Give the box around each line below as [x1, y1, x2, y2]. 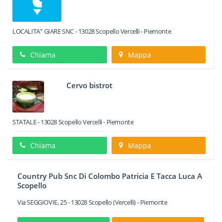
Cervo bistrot [66, 80, 113, 90]
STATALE [12, 117, 37, 126]
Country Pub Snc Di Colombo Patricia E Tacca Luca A [17, 171, 202, 181]
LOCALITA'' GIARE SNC [12, 27, 74, 36]
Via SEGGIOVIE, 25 [17, 198, 67, 207]
